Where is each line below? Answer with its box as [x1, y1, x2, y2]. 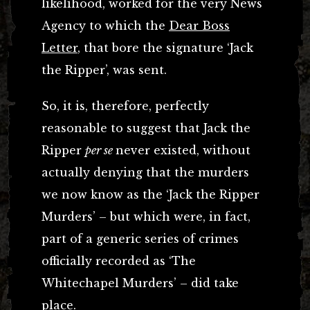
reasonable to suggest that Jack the [42, 120, 250, 135]
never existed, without [116, 143, 250, 157]
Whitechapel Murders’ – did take [42, 275, 239, 290]
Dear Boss [169, 18, 230, 33]
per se [85, 143, 116, 157]
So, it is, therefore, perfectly [42, 98, 209, 113]
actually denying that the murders [42, 165, 249, 179]
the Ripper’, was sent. [42, 62, 167, 77]
